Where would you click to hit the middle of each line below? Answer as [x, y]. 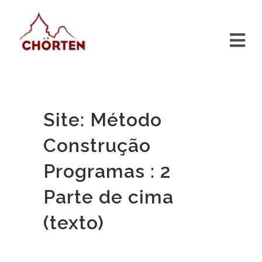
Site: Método [103, 120]
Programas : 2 [107, 171]
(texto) [74, 223]
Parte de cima [108, 197]
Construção [97, 145]
